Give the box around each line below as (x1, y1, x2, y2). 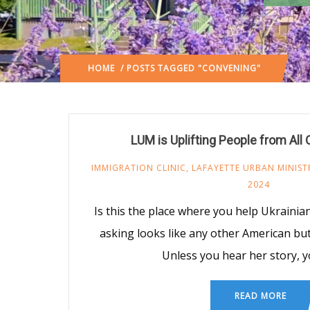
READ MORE (234, 289, 286, 302)
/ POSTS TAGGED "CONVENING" (115, 62, 261, 74)
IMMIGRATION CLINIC (91, 161, 186, 174)
